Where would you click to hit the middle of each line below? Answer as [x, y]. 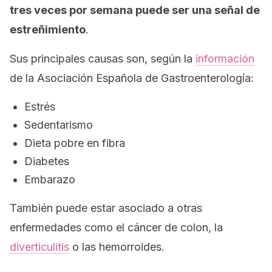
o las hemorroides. [117, 247]
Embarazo [50, 179]
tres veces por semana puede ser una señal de [135, 10]
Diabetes [47, 161]
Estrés [40, 107]
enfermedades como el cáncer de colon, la [116, 227]
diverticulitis [39, 247]
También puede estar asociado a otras [106, 208]
